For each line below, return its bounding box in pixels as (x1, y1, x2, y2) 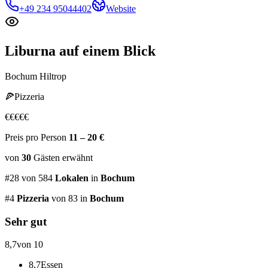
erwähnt (60, 152, 93, 163)
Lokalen (55, 172, 89, 183)
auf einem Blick (56, 42, 156, 59)
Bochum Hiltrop (5, 71, 66, 81)
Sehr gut (5, 215, 47, 228)
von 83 (49, 193, 78, 203)
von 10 (17, 239, 43, 250)
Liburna (5, 42, 56, 59)
